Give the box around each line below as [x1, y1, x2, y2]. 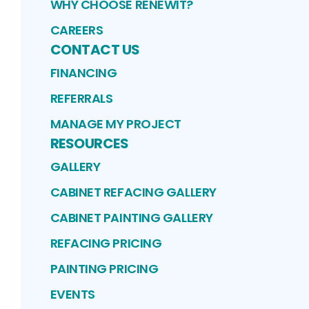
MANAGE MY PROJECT [50, 115, 181, 133]
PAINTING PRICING [50, 260, 159, 278]
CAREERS [50, 21, 103, 39]
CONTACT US [50, 40, 140, 60]
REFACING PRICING [50, 235, 162, 252]
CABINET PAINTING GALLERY [50, 209, 213, 227]
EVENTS [50, 286, 95, 303]
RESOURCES [50, 134, 128, 154]
